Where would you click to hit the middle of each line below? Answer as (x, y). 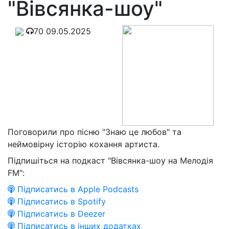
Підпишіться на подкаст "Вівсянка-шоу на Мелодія (110, 160)
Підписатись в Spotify (60, 201)
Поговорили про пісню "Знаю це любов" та (95, 132)
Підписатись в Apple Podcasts (77, 189)
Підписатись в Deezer (60, 213)
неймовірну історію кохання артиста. (84, 144)
